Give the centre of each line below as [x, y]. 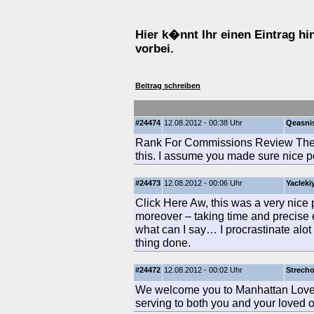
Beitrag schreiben [168, 86]
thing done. [163, 243]
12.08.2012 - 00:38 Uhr [203, 123]
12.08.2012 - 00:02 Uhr [203, 270]
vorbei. [155, 48]
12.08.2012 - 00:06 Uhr [203, 183]
